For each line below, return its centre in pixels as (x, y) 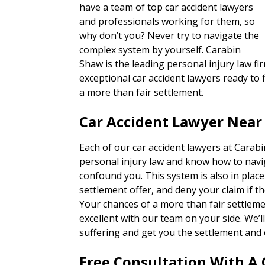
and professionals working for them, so (167, 21)
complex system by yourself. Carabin (160, 50)
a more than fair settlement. (142, 92)
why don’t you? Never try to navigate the (169, 35)
